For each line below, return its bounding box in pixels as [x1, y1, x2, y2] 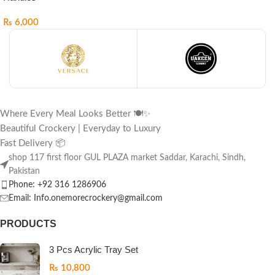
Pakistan [9, 167, 40, 176]
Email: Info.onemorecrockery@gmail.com [9, 194, 163, 203]
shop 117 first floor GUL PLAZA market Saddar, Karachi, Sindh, [9, 153, 246, 163]
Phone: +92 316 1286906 [9, 180, 106, 190]
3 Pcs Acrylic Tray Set [49, 244, 138, 255]
